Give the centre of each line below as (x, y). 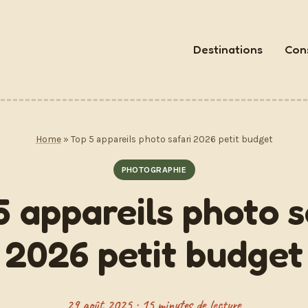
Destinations (228, 49)
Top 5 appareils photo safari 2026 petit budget (172, 139)
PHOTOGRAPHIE (154, 170)
